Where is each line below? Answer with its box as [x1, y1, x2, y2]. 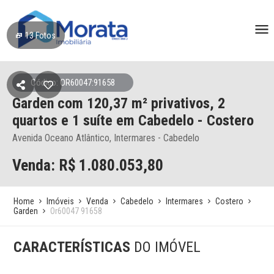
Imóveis [46, 196, 75, 206]
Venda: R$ [12, 156, 76, 174]
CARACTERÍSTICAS [13, 239, 135, 256]
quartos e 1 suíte [12, 112, 116, 129]
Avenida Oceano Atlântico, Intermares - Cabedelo [12, 132, 199, 144]
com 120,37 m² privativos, [57, 95, 218, 112]
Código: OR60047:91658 [31, 77, 115, 88]
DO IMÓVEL [134, 239, 201, 256]
